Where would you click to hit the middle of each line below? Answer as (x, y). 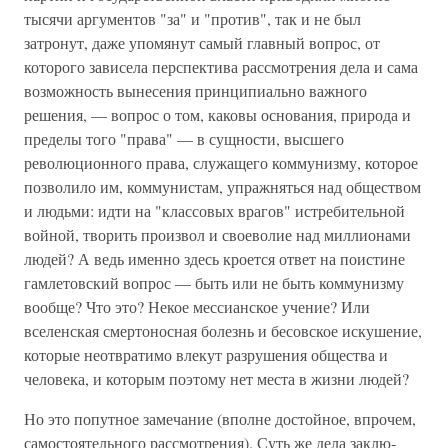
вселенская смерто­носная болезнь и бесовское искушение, (223, 330)
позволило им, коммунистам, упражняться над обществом (222, 186)
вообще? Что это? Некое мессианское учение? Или (197, 306)
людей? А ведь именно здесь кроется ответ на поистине (214, 258)
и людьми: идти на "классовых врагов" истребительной (214, 210)
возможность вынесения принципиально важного (195, 90)
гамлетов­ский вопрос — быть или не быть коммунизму (214, 282)
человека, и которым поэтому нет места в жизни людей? (216, 378)
